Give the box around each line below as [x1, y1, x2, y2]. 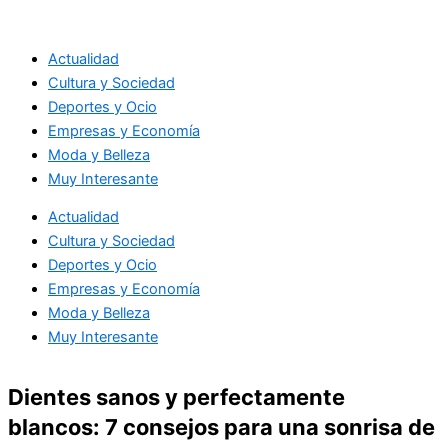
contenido [7, 50, 76, 68]
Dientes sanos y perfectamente [8, 383, 345, 410]
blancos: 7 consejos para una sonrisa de [8, 413, 435, 440]
